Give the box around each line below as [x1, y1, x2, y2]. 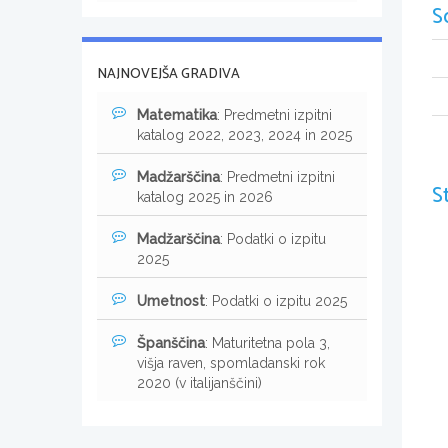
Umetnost [137, 292, 205, 309]
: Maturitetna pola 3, [205, 334, 330, 351]
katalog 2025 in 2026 [137, 188, 273, 205]
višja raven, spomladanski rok [137, 354, 325, 371]
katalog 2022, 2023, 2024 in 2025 [137, 126, 352, 143]
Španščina [137, 334, 205, 351]
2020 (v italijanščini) [137, 374, 262, 391]
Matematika [137, 106, 217, 123]
